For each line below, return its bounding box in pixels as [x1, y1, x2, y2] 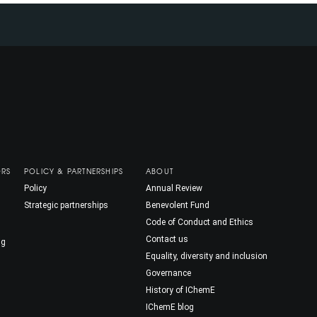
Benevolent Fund [146, 200, 209, 210]
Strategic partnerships [24, 200, 108, 210]
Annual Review [146, 183, 202, 193]
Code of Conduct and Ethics [146, 217, 253, 227]
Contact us [146, 234, 188, 244]
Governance [146, 267, 191, 278]
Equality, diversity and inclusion [146, 250, 267, 261]
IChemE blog [146, 301, 194, 312]
